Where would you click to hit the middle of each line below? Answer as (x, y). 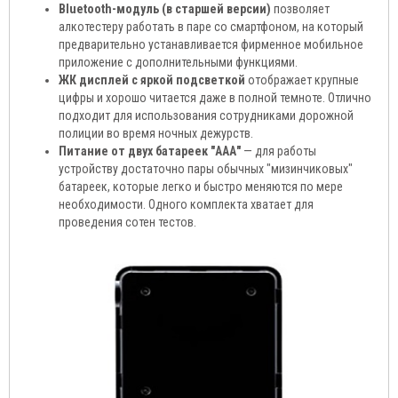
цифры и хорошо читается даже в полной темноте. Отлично (215, 98)
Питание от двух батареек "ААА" (150, 151)
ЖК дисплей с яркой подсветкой (152, 80)
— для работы (279, 151)
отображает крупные (302, 80)
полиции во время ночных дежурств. (156, 133)
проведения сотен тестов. (127, 222)
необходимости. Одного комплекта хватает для (186, 204)
